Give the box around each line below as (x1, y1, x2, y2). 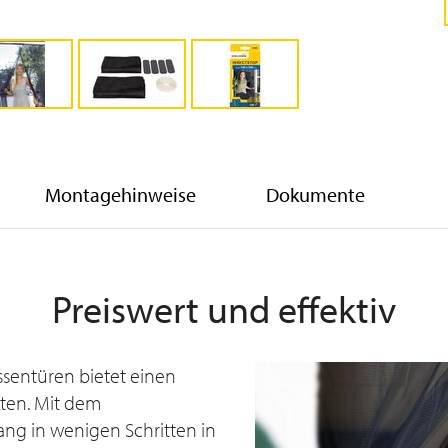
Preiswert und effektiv (52, 284, 396, 333)
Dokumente (266, 182, 365, 207)
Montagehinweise (45, 182, 196, 207)
